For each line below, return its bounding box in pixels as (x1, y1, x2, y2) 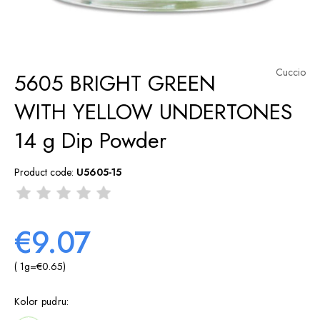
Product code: (14, 165, 74, 179)
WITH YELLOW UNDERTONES (14, 96, 292, 127)
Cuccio (276, 65, 306, 79)
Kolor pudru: (14, 294, 69, 309)
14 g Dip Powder (14, 125, 166, 156)
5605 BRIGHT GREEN (14, 68, 216, 99)
